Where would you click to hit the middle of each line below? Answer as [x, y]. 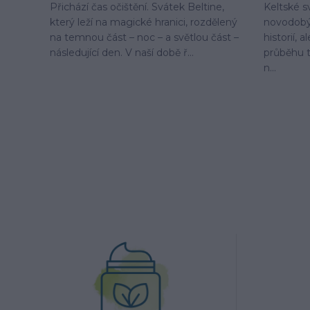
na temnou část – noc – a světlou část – [144, 38]
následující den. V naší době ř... [122, 53]
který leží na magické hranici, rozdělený [144, 22]
